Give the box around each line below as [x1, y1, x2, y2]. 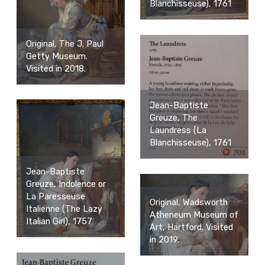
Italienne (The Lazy [25, 204, 102, 215]
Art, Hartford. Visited [149, 222, 233, 232]
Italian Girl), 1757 [25, 216, 92, 227]
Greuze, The [149, 113, 198, 124]
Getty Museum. [25, 51, 88, 62]
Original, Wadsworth [149, 197, 228, 208]
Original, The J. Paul [25, 39, 104, 50]
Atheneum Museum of [149, 209, 238, 220]
